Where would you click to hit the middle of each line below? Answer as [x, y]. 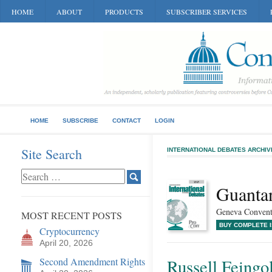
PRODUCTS [124, 12]
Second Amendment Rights [92, 261]
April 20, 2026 [66, 243]
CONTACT [127, 121]
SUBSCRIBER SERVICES [207, 12]
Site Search [52, 154]
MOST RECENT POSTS [72, 215]
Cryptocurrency [70, 231]
